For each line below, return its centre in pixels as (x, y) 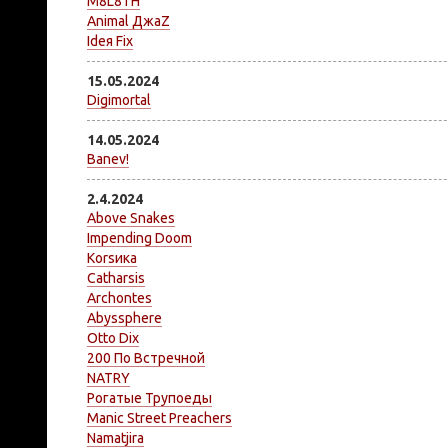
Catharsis (116, 278)
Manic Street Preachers (159, 418)
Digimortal (119, 100)
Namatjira (115, 438)
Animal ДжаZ (128, 21)
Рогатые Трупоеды (149, 398)
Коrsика (112, 258)
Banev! (108, 159)
